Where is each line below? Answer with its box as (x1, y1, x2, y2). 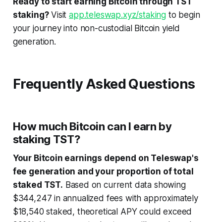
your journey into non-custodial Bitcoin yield (12, 23, 180, 33)
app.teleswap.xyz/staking (69, 9, 166, 20)
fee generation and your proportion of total (12, 166, 194, 176)
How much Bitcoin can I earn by (12, 119, 172, 133)
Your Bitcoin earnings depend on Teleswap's (12, 153, 199, 163)
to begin (166, 9, 200, 20)
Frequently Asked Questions (12, 75, 195, 92)
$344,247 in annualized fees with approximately (12, 193, 198, 203)
